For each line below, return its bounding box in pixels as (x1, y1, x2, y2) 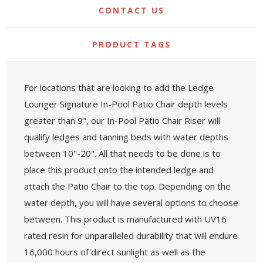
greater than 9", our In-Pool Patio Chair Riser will (24, 114, 221, 126)
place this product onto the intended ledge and (24, 163, 214, 176)
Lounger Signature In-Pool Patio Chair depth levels (24, 97, 228, 110)
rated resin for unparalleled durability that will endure (24, 229, 238, 241)
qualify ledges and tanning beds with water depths (24, 130, 229, 143)
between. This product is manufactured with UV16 (24, 213, 227, 225)
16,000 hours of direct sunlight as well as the (24, 245, 206, 258)
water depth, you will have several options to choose (24, 196, 239, 208)
